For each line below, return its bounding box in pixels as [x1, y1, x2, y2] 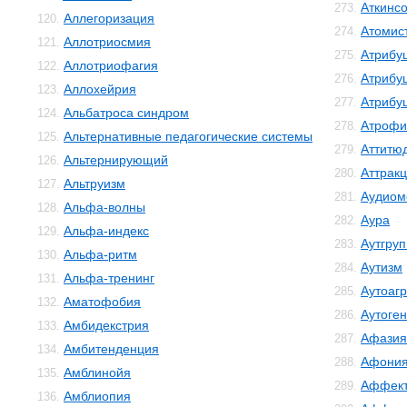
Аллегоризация [64, 11, 154, 25]
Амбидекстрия [64, 318, 149, 333]
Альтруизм [64, 176, 125, 191]
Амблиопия [64, 389, 131, 403]
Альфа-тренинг [64, 271, 154, 285]
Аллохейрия [64, 82, 136, 96]
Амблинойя [64, 365, 131, 380]
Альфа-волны [64, 200, 145, 214]
